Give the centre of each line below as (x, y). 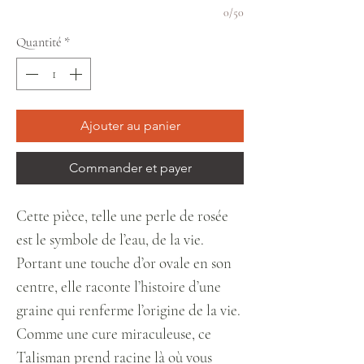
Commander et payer (130, 168)
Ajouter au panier (130, 126)
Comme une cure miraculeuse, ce (114, 334)
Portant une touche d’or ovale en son (124, 263)
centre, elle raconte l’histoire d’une (119, 286)
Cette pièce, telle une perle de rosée (122, 216)
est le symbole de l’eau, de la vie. (110, 239)
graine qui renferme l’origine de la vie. (128, 310)
